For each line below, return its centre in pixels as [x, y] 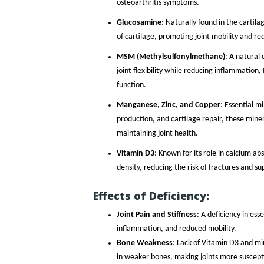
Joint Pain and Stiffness [157, 215]
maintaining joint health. [157, 134]
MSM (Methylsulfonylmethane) [171, 57]
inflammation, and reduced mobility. [176, 229]
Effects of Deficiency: [151, 196]
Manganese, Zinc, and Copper [169, 105]
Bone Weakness [145, 243]
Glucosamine [139, 23]
